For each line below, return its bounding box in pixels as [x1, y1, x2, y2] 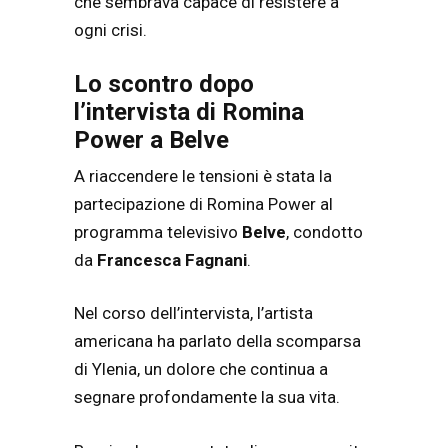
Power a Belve [74, 125, 229, 154]
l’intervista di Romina [74, 97, 304, 126]
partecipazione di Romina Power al [74, 193, 333, 214]
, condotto [286, 221, 363, 242]
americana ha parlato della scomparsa [74, 331, 361, 352]
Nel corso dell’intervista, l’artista [74, 303, 313, 324]
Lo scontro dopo [74, 69, 254, 98]
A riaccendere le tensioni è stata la [74, 165, 332, 186]
